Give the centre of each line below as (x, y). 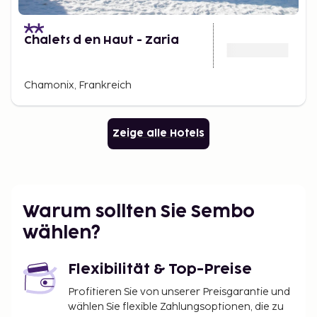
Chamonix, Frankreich (78, 85)
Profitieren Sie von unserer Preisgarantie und (179, 292)
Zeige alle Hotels (158, 133)
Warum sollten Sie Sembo (139, 212)
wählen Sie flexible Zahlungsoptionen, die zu (176, 307)
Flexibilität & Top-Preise (160, 270)
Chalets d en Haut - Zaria (102, 40)
